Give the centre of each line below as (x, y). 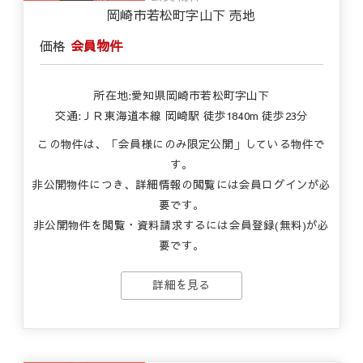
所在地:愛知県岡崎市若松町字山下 (181, 95)
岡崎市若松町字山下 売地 (181, 15)
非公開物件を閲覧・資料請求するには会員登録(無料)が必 (181, 225)
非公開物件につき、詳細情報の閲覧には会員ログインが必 (181, 184)
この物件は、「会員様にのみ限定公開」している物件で (181, 144)
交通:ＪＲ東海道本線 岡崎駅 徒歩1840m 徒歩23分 (181, 115)
